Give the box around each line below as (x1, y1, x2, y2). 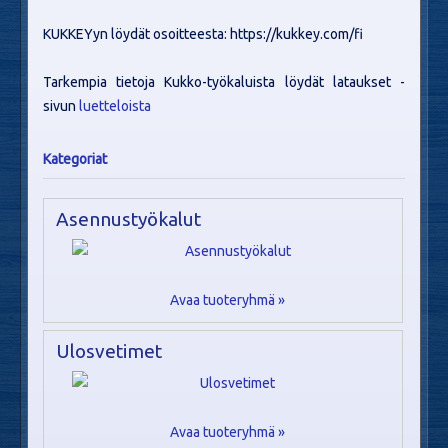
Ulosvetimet (56, 339, 162, 362)
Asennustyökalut (56, 208, 201, 231)
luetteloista (79, 98, 151, 114)
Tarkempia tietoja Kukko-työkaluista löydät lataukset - (43, 74, 405, 90)
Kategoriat (43, 151, 107, 167)
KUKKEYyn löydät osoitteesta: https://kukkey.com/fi (43, 26, 363, 42)
